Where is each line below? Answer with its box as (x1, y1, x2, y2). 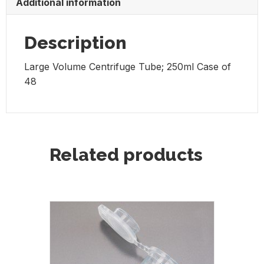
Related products (49, 144, 203, 165)
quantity (5, 17, 45, 29)
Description (24, 32, 127, 53)
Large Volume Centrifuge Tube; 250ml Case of (24, 61, 231, 72)
